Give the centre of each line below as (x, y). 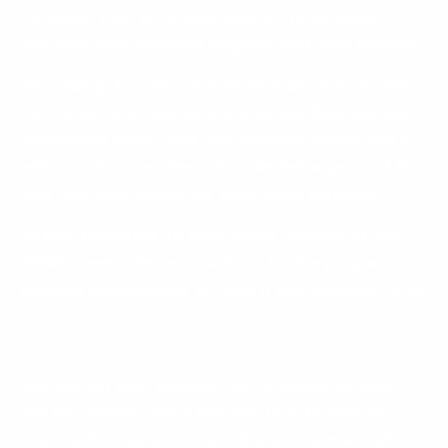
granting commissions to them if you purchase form (221, 292)
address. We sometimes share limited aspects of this (222, 169)
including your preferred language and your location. (223, 46)
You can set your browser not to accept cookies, (209, 388)
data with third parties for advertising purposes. (202, 196)
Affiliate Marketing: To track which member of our (210, 238)
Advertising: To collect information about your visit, (215, 88)
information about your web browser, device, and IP (218, 142)
